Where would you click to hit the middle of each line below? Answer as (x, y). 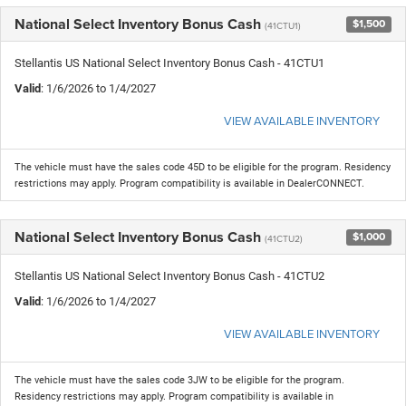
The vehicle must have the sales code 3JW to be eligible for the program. (179, 380)
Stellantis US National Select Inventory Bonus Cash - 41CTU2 (169, 275)
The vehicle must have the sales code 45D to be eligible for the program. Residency (203, 167)
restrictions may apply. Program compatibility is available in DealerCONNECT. (189, 183)
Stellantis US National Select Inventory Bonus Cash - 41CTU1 (169, 63)
